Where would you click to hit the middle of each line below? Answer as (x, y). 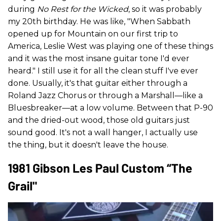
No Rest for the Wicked (83, 9)
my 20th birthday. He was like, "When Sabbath (99, 21)
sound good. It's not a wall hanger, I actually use (103, 132)
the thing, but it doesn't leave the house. (88, 145)
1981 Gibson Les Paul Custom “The (100, 167)
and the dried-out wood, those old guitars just (99, 120)
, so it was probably (165, 9)
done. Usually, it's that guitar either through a (98, 83)
